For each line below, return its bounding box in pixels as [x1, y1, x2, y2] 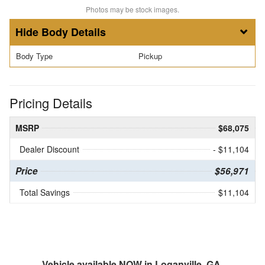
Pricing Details [9, 93, 92, 112]
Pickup [138, 50, 162, 62]
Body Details [41, 24, 106, 40]
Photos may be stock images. [86, 4, 179, 15]
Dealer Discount [20, 143, 79, 155]
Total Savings [20, 186, 70, 198]
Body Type [16, 50, 53, 62]
